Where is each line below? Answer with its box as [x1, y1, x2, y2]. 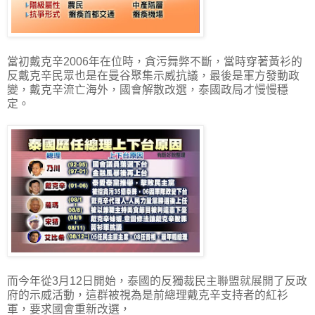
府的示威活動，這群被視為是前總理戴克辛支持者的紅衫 [7, 288, 288, 301]
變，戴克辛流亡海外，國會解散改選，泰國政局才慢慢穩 [7, 83, 288, 96]
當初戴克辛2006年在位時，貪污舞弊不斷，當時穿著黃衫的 [7, 55, 302, 67]
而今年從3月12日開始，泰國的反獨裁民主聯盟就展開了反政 [7, 274, 307, 287]
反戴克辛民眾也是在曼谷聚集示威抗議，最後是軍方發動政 [7, 69, 300, 82]
